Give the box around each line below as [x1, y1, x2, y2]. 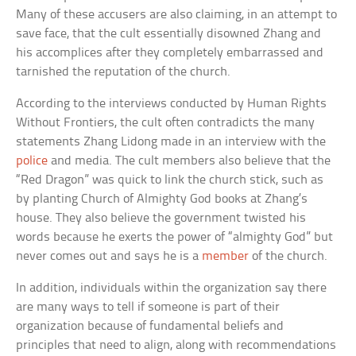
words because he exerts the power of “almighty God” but [16, 230, 334, 244]
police [16, 153, 48, 168]
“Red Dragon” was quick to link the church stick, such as [16, 172, 324, 187]
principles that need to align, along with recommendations [16, 338, 337, 352]
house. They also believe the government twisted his [16, 211, 307, 225]
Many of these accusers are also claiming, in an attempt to [16, 7, 338, 21]
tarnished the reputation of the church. [16, 64, 231, 79]
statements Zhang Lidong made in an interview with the [16, 134, 327, 149]
